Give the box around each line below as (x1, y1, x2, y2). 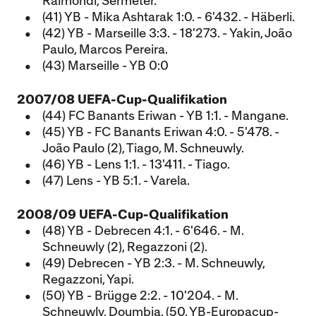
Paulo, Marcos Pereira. (42, 44, 168, 56)
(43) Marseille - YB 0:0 (42, 60, 169, 72)
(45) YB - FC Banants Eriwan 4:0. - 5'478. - (42, 126, 279, 138)
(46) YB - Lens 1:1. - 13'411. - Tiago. (42, 159, 230, 171)
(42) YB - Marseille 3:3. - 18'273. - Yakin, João (42, 28, 292, 39)
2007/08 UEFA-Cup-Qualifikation (17, 94, 227, 106)
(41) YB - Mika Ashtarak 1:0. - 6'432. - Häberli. (42, 11, 295, 23)
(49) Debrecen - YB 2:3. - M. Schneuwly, (42, 257, 265, 269)
